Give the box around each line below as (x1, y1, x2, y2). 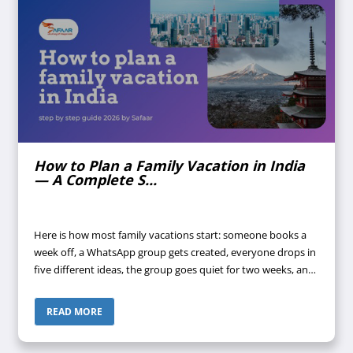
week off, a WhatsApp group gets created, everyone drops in (34, 245, 317, 260)
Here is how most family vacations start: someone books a (34, 228, 307, 243)
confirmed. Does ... (34, 297, 121, 312)
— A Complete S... (34, 169, 158, 189)
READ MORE (46, 305, 103, 319)
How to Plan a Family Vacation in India (34, 155, 306, 175)
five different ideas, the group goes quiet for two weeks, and (34, 262, 315, 277)
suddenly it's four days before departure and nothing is (34, 280, 292, 295)
